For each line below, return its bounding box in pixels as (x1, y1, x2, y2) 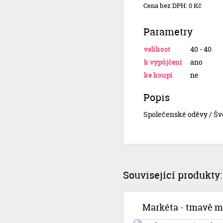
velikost (144, 44, 170, 54)
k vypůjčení (144, 57, 182, 67)
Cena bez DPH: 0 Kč (143, 1, 202, 10)
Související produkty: (123, 168, 222, 182)
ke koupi (144, 70, 173, 80)
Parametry (143, 25, 193, 38)
